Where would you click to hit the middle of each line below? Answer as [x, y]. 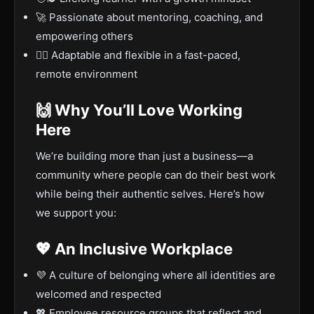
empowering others [84, 36]
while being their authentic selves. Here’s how [150, 194]
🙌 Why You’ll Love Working [139, 110]
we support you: [76, 213]
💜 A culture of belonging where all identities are [156, 275]
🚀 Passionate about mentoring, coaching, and [149, 17]
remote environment [87, 74]
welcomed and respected [98, 294]
